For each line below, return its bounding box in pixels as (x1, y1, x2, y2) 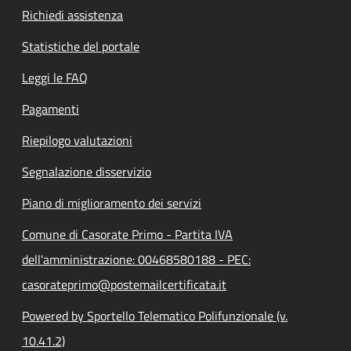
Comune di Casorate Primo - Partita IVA (22, 224, 233, 244)
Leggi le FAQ (22, 67, 88, 87)
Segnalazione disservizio (22, 161, 151, 181)
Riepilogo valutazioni (22, 130, 132, 150)
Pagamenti (22, 99, 79, 118)
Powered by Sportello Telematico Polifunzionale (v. (22, 306, 288, 325)
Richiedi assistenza (22, 5, 123, 24)
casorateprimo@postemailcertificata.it (22, 274, 226, 294)
